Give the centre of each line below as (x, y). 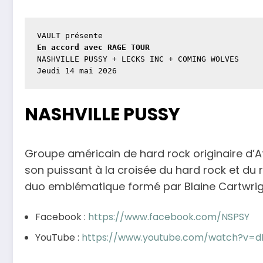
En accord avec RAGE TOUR (93, 48)
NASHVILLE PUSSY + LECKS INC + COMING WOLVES (138, 59)
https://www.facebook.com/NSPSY (169, 217)
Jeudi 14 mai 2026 (77, 71)
